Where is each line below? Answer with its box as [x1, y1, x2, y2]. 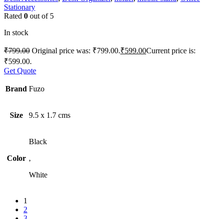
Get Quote [4, 66, 36, 75]
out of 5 [28, 11, 54, 20]
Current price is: [146, 46, 196, 55]
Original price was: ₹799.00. [32, 46, 120, 55]
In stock [4, 28, 28, 37]
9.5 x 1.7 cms [29, 110, 70, 119]
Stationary [4, 2, 35, 11]
